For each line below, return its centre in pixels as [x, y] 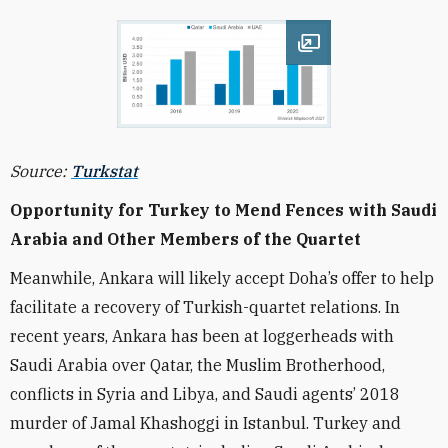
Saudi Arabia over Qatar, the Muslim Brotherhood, [197, 365]
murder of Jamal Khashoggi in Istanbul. [161, 423]
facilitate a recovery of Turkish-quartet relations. [197, 307]
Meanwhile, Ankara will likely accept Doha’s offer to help [222, 278]
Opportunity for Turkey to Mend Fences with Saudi [223, 210]
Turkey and [357, 423]
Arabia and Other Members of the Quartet [185, 239]
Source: [40, 171]
